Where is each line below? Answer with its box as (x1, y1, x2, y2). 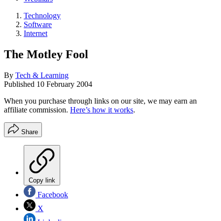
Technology (24, 11, 61, 20)
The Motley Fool (4, 47, 88, 61)
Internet (24, 29, 47, 37)
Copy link (29, 176, 55, 184)
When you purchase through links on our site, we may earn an (4, 96, 197, 105)
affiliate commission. (4, 105, 70, 114)
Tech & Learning (15, 71, 69, 79)
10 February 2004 (37, 79, 92, 88)
